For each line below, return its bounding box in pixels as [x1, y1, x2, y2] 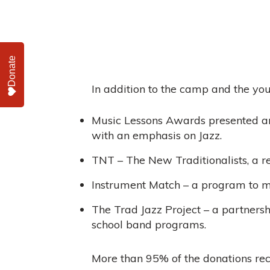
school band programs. [92, 218, 206, 232]
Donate [7, 55, 17, 87]
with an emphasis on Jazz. [92, 128, 222, 143]
